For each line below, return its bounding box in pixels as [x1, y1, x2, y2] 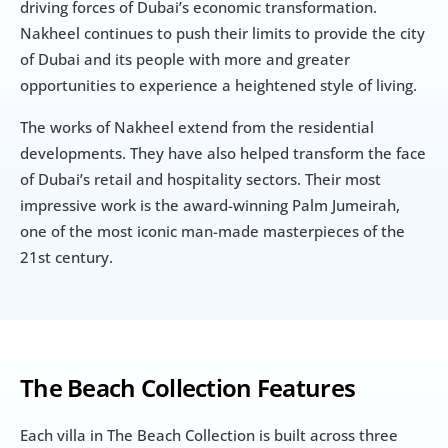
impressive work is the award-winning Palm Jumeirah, [20, 195, 400, 216]
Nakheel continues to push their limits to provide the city [20, 23, 425, 44]
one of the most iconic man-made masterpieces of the [20, 221, 405, 242]
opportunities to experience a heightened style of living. [20, 75, 417, 96]
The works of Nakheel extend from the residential [20, 117, 374, 138]
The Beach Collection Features [20, 371, 356, 405]
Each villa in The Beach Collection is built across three [20, 425, 398, 446]
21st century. [20, 247, 113, 268]
